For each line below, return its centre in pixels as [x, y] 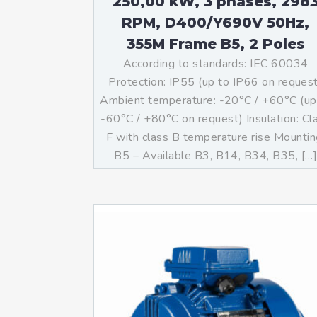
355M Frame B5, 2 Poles [215, 44]
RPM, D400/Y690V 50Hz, [216, 23]
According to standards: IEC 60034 [215, 64]
